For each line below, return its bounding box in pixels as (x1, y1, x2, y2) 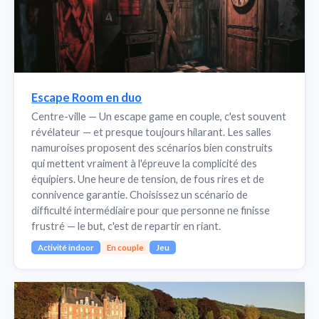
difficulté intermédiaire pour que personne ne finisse (31, 204, 271, 217)
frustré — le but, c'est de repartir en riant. (31, 219, 221, 233)
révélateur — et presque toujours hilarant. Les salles (31, 125, 272, 139)
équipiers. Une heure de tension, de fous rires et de (31, 172, 265, 186)
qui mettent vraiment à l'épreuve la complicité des (31, 157, 258, 170)
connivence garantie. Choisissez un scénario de (31, 188, 249, 202)
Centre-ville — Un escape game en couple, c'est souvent (31, 110, 287, 123)
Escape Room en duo (31, 90, 142, 105)
